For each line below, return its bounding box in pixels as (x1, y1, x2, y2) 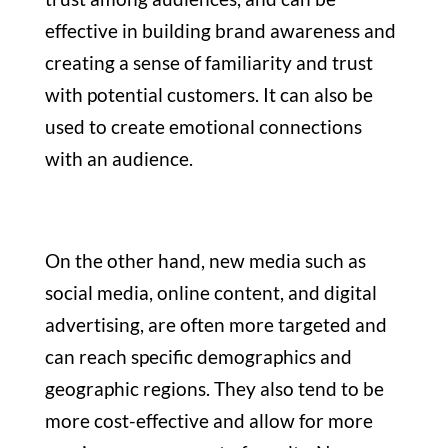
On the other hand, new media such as (44, 248, 366, 272)
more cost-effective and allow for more (44, 408, 373, 432)
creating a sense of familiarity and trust (44, 50, 373, 74)
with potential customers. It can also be (44, 82, 373, 106)
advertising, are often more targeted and (44, 312, 387, 336)
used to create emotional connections (44, 114, 362, 138)
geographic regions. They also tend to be (44, 376, 384, 400)
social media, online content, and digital (44, 280, 377, 304)
